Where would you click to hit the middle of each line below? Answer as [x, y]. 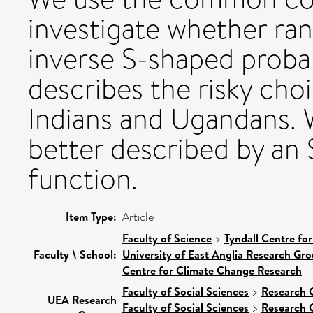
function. [83, 179]
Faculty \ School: [75, 254]
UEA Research [82, 299]
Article [138, 217]
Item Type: [91, 216]
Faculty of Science [167, 238]
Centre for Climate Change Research [212, 270]
